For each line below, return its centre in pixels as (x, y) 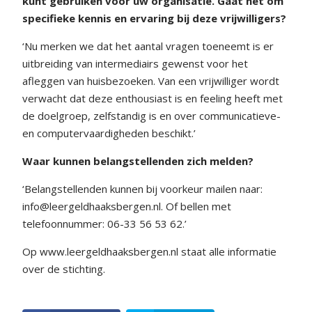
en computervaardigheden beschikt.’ (109, 133)
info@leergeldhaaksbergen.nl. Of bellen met (127, 206)
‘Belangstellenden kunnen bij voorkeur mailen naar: (142, 189)
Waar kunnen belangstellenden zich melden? (138, 161)
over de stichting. (64, 269)
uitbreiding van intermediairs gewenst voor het (135, 63)
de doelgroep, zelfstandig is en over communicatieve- (151, 116)
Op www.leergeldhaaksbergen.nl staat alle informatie (149, 251)
